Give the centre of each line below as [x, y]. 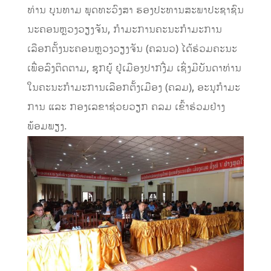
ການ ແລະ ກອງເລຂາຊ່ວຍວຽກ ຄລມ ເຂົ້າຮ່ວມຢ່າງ [126, 107]
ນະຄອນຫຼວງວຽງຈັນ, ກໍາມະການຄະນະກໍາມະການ [124, 30]
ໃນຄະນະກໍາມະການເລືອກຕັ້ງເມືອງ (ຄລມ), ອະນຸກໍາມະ [133, 88]
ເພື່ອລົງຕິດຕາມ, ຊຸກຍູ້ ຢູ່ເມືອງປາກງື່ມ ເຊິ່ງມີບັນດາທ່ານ [134, 69]
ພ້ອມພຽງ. [47, 127]
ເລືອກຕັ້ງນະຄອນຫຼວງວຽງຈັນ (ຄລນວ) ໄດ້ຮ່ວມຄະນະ [132, 49]
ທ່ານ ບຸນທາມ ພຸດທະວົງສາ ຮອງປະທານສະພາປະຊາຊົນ [135, 11]
